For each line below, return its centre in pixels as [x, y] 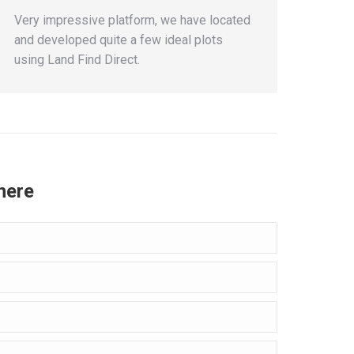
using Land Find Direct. [77, 60]
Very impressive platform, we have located [132, 20]
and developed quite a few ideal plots [118, 40]
